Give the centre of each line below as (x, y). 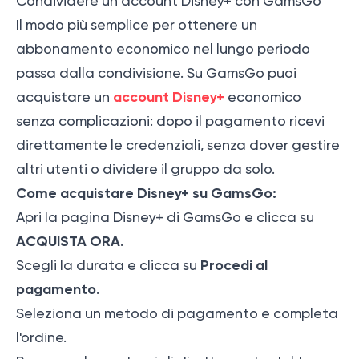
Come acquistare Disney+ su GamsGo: (146, 194)
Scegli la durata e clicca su (108, 266)
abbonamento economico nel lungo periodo (163, 49)
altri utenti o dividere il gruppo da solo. (145, 169)
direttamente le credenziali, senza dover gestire (178, 145)
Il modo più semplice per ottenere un (137, 25)
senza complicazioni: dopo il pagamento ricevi (170, 121)
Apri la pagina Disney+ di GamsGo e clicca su (165, 218)
